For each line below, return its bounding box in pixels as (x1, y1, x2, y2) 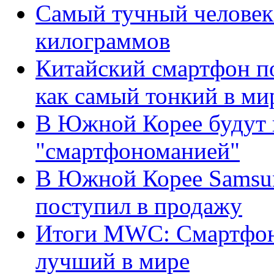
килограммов (35, 28, 170, 54)
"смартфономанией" (35, 138, 240, 165)
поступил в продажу (35, 193, 242, 220)
